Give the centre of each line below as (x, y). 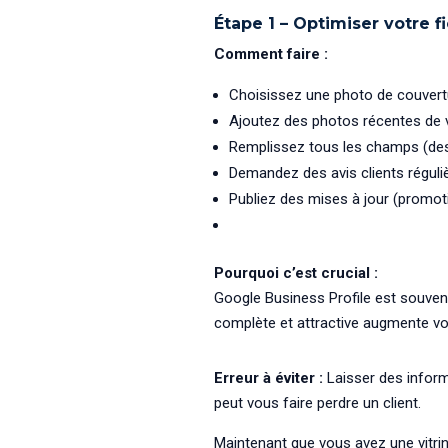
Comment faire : (270, 54)
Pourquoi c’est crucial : (295, 273)
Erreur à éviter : (268, 378)
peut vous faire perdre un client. (317, 403)
